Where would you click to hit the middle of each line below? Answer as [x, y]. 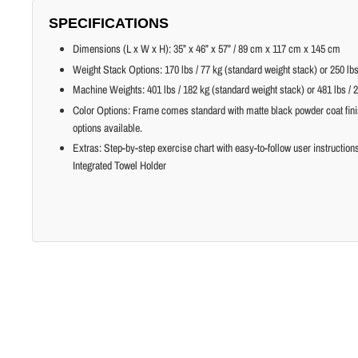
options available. [107, 127]
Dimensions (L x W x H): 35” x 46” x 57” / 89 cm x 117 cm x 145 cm [207, 49]
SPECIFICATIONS [109, 23]
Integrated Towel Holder [119, 165]
